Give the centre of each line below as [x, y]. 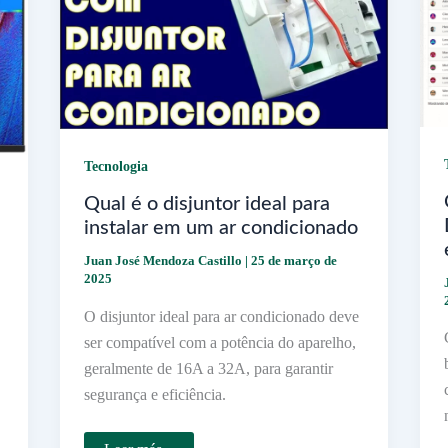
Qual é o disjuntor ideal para [206, 204]
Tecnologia [115, 167]
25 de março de [293, 261]
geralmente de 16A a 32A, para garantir [208, 368]
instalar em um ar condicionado [220, 228]
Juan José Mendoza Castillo [164, 261]
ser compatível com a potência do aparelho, [219, 342]
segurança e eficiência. [154, 394]
